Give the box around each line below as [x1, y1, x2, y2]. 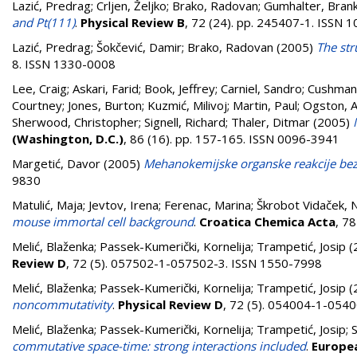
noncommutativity [12, 296, 112, 312]
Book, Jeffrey [144, 80, 215, 96]
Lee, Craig [12, 80, 67, 96]
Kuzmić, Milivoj [147, 97, 227, 113]
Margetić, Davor [12, 155, 100, 171]
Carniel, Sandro [221, 80, 302, 96]
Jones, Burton [68, 97, 142, 113]
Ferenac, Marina [164, 197, 251, 213]
